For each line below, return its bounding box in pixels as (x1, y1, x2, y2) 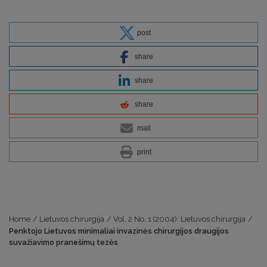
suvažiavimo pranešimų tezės (9, 238, 118, 247)
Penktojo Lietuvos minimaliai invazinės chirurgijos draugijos (9, 226, 229, 235)
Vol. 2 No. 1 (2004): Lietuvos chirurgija (113, 215, 246, 223)
